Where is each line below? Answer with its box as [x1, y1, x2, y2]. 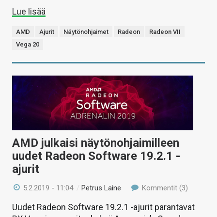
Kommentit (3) [139, 183, 188, 192]
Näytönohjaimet [63, 28, 108, 36]
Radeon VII [149, 28, 181, 36]
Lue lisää [12, 6, 46, 17]
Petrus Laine [81, 183, 122, 192]
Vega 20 [16, 41, 39, 48]
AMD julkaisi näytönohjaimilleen [12, 136, 179, 150]
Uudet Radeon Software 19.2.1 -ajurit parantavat [12, 201, 195, 212]
